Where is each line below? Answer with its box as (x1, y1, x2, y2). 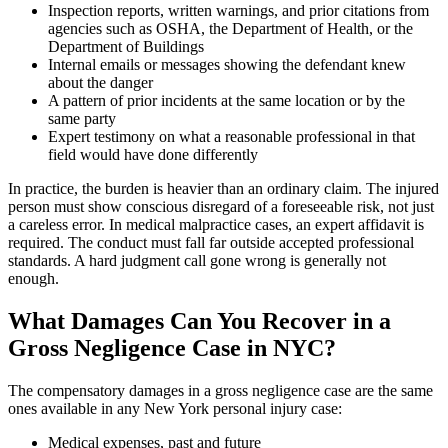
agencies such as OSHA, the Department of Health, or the (48, 19, 413, 37)
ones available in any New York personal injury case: (8, 399, 342, 417)
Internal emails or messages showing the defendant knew (48, 55, 406, 73)
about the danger (48, 73, 153, 91)
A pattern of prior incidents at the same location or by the (48, 91, 405, 109)
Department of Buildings (48, 37, 204, 55)
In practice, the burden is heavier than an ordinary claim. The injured (8, 179, 439, 197)
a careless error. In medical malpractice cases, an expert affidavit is (8, 215, 424, 233)
